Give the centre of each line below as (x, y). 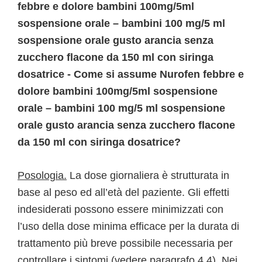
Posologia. (42, 175)
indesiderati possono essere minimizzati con (120, 209)
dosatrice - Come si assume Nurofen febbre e (131, 74)
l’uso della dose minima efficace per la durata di (128, 226)
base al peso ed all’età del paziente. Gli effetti (123, 192)
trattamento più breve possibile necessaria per (125, 243)
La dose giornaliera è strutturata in (148, 175)
